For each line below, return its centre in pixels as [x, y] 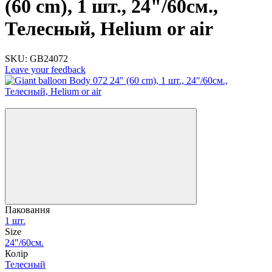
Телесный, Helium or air [109, 29]
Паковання [27, 209]
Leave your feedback [45, 69]
